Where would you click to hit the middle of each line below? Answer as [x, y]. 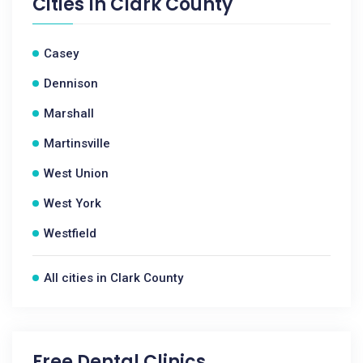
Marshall [69, 113]
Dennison [71, 83]
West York [73, 203]
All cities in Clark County [113, 278]
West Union [76, 173]
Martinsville [77, 143]
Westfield [70, 233]
